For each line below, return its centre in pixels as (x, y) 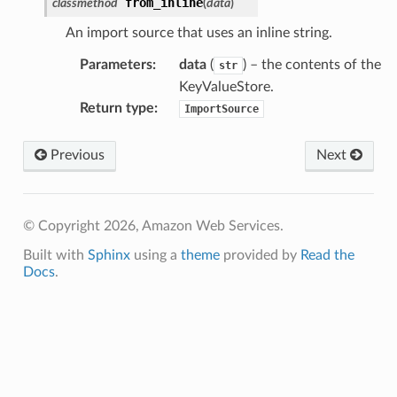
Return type (117, 108)
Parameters (116, 64)
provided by (260, 255)
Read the (327, 255)
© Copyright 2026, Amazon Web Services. (153, 226)
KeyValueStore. (226, 86)
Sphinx (109, 255)
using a (155, 255)
